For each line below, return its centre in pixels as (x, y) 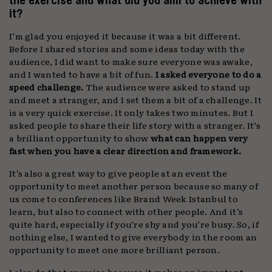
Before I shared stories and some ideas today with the (127, 48)
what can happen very (198, 137)
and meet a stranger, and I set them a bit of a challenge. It (135, 99)
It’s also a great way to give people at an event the (118, 172)
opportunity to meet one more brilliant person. (114, 249)
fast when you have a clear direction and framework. (125, 150)
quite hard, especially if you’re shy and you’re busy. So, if (134, 223)
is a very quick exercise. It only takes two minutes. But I (131, 112)
